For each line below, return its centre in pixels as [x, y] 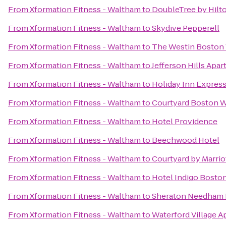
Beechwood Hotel [186, 140]
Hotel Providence [185, 121]
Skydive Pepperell [186, 28]
